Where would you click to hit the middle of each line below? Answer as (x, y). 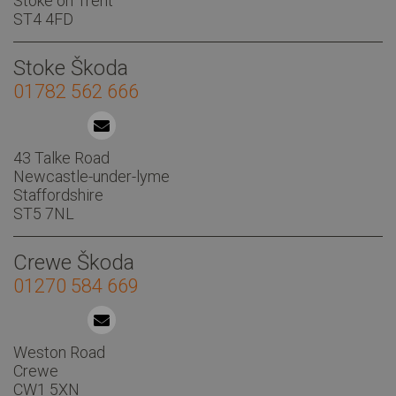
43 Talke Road (61, 157)
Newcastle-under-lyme (91, 176)
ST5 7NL (44, 213)
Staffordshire (58, 194)
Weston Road (59, 352)
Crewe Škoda (74, 262)
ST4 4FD (43, 19)
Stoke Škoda (71, 68)
